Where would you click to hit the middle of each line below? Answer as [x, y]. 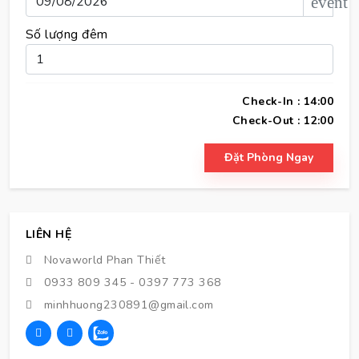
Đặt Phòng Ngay [269, 157]
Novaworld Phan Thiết [103, 260]
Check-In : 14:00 [288, 101]
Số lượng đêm [67, 34]
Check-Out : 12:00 [282, 120]
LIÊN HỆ [48, 234]
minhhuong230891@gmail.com [127, 305]
